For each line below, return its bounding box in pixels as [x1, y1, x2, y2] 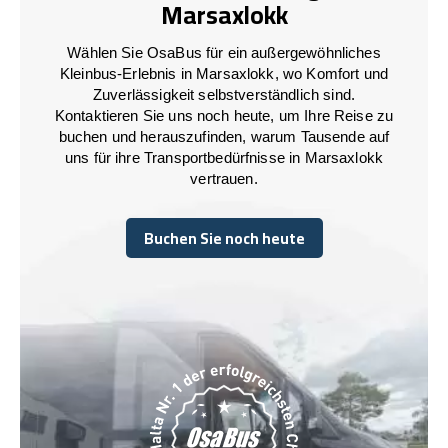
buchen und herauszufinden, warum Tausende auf [58, 127, 390, 145]
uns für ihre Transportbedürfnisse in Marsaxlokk [64, 148, 384, 166]
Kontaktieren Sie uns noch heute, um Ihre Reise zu [54, 106, 394, 124]
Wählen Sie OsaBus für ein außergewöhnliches [67, 43, 381, 61]
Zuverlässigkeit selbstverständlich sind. [93, 85, 355, 103]
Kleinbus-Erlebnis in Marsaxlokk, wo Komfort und [59, 64, 389, 82]
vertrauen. [190, 169, 258, 187]
